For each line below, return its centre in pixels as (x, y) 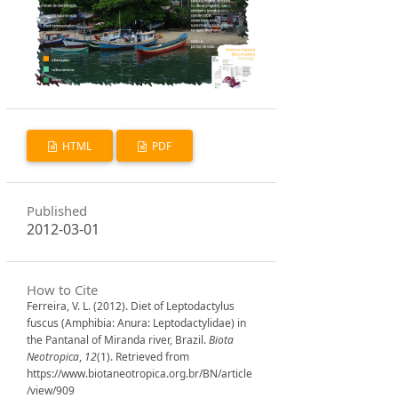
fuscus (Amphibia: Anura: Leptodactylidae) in (137, 322)
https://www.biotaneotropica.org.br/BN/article (140, 373)
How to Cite (63, 289)
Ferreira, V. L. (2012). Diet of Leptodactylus (131, 306)
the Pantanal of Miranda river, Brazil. (118, 339)
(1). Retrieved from (143, 356)
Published (57, 211)
